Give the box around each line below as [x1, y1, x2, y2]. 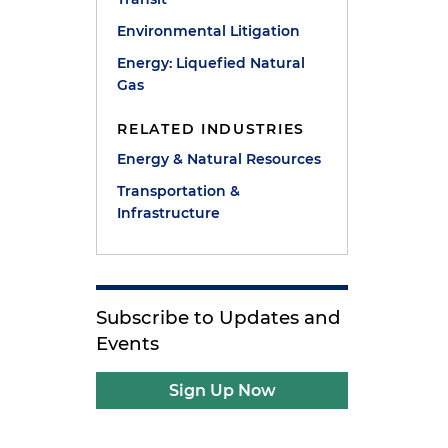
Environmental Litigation [117, 22, 301, 40]
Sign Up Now [168, 381, 276, 400]
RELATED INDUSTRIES [117, 120, 305, 138]
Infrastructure [117, 204, 221, 222]
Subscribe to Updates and [96, 306, 342, 329]
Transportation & [117, 182, 241, 200]
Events [96, 332, 160, 355]
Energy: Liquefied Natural [117, 54, 306, 72]
